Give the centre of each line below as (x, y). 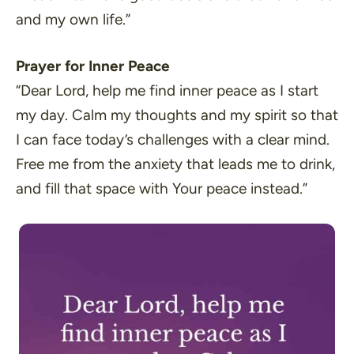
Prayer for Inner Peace (93, 66)
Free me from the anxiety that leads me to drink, (175, 164)
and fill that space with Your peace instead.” (162, 188)
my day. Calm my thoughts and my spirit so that (177, 115)
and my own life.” (73, 19)
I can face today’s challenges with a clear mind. (173, 139)
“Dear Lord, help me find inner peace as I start (167, 90)
